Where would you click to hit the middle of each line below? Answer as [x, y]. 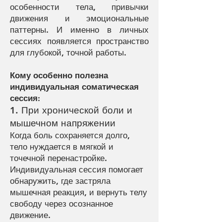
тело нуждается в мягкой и [62, 147]
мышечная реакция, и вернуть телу [79, 192]
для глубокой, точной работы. [68, 53]
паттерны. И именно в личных [79, 30]
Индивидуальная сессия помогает [77, 169]
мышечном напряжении [63, 123]
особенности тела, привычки [79, 7]
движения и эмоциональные [79, 18]
